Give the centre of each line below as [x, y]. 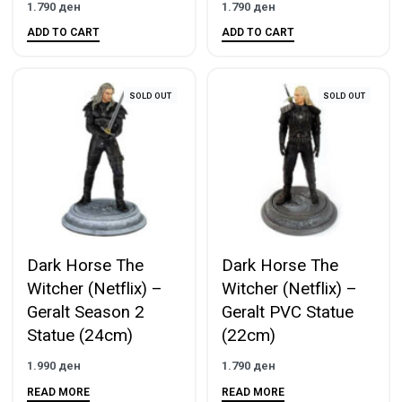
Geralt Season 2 [86, 312]
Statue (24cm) [80, 335]
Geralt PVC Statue [287, 312]
